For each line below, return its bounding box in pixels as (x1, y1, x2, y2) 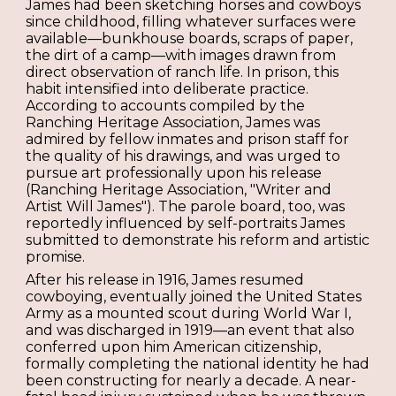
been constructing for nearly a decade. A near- (26, 371, 357, 389)
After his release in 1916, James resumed (26, 270, 305, 288)
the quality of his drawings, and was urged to (26, 148, 341, 165)
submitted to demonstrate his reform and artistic (26, 232, 370, 249)
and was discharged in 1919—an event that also (26, 321, 355, 339)
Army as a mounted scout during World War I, (26, 304, 352, 322)
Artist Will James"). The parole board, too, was (26, 198, 346, 216)
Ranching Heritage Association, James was (26, 114, 321, 132)
